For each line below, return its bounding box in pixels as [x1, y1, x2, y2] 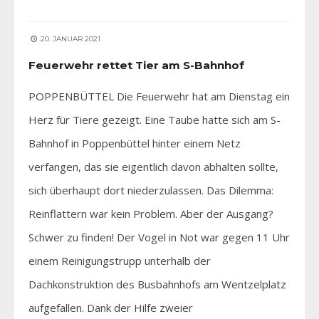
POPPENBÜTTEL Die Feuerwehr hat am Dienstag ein [28, 88, 290, 103]
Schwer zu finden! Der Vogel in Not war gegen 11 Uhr [28, 229, 290, 244]
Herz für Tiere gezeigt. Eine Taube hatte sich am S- [28, 112, 281, 127]
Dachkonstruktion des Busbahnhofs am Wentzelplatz [28, 276, 286, 291]
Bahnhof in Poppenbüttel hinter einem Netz [28, 135, 241, 150]
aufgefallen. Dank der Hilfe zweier [28, 300, 193, 315]
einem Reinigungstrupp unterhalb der [28, 253, 211, 268]
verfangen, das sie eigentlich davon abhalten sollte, [28, 159, 278, 174]
